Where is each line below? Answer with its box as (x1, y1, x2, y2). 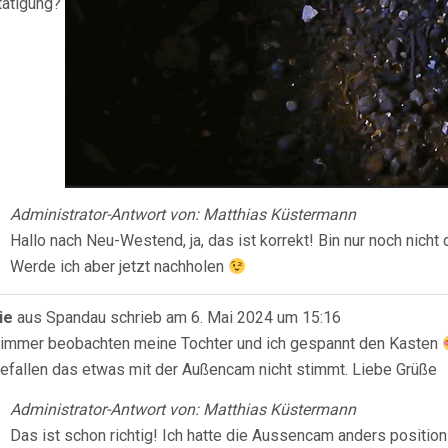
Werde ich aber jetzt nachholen (10, 257, 228, 276)
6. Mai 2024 (187, 308, 273, 327)
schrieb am (110, 308, 187, 327)
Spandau (46, 308, 106, 327)
